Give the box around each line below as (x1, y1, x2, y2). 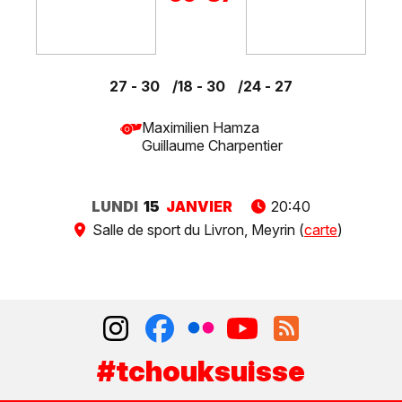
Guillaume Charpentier (141, 135, 283, 154)
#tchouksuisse (97, 354, 305, 389)
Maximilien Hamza (141, 118, 259, 136)
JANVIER (165, 197, 232, 215)
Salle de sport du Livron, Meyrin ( (88, 221, 304, 240)
